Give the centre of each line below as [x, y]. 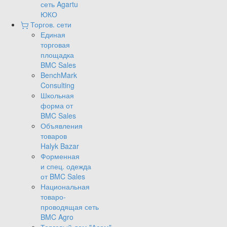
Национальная [65, 187]
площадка [57, 55]
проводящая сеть [70, 207]
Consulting [58, 85]
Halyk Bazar [60, 146]
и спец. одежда [66, 166]
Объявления [62, 126]
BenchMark [59, 75]
